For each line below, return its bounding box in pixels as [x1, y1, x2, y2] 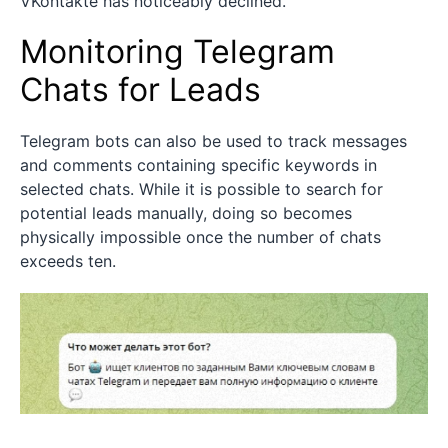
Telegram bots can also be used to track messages [20, 130, 407, 151]
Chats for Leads [20, 69, 261, 109]
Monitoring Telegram [20, 31, 335, 71]
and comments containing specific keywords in [20, 154, 377, 175]
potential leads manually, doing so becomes [20, 202, 352, 223]
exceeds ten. [20, 250, 116, 271]
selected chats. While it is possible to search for [20, 178, 383, 199]
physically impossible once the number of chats [20, 226, 381, 247]
